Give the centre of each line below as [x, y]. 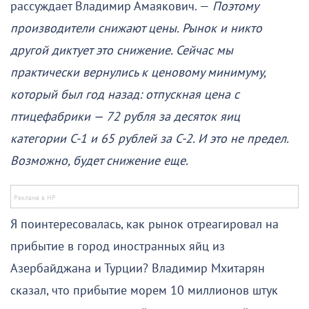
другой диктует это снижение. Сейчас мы [122, 51]
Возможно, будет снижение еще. [99, 161]
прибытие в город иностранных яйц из [118, 247]
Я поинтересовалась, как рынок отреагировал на [144, 225]
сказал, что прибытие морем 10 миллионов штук [144, 291]
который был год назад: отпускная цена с [125, 95]
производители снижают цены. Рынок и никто [136, 29]
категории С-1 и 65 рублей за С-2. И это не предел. [149, 139]
